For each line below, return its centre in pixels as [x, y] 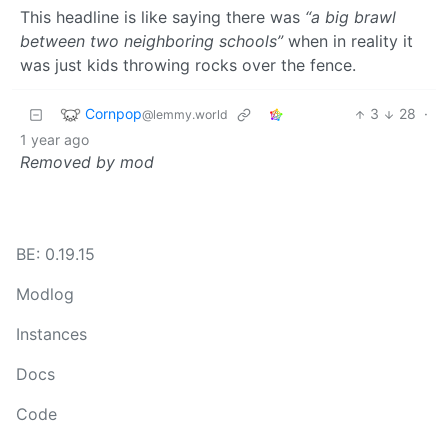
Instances [51, 334]
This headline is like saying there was [162, 17]
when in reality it [348, 41]
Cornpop [113, 113]
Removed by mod [87, 162]
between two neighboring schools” [151, 41]
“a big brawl [350, 17]
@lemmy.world [185, 114]
